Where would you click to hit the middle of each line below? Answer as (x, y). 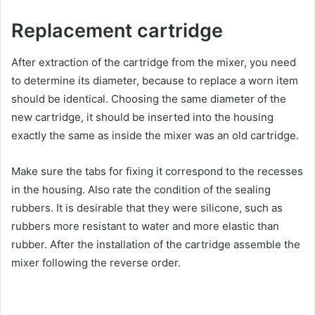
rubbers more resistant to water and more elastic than (145, 226)
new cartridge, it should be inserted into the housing (142, 117)
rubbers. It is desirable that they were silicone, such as (147, 207)
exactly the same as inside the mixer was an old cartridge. (155, 135)
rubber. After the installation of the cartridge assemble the (156, 244)
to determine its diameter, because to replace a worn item (155, 80)
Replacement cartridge (117, 31)
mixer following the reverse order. (96, 262)
